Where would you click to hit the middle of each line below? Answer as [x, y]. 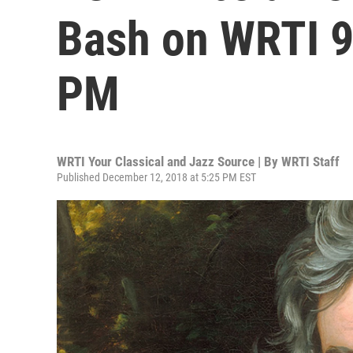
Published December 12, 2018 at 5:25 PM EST [156, 177]
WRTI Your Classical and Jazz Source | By [169, 162]
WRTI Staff [310, 162]
